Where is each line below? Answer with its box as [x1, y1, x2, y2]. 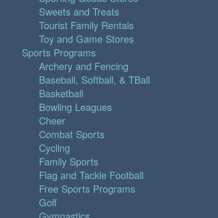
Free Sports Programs [39, 182, 135, 196]
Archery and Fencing [39, 59, 128, 73]
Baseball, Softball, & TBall [39, 73, 150, 87]
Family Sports [39, 154, 98, 169]
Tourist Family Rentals [39, 18, 134, 33]
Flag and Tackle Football [39, 168, 144, 182]
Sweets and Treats [39, 4, 119, 19]
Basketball [39, 86, 83, 101]
